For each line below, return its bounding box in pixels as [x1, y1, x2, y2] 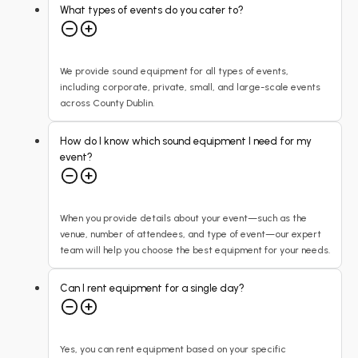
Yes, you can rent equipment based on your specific [60, 344, 286, 355]
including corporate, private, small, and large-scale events [60, 82, 320, 93]
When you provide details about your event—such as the [60, 213, 307, 224]
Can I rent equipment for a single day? [60, 282, 245, 294]
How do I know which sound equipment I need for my [60, 135, 312, 147]
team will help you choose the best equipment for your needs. [60, 245, 330, 256]
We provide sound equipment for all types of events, [60, 66, 288, 77]
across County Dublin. [60, 97, 154, 109]
